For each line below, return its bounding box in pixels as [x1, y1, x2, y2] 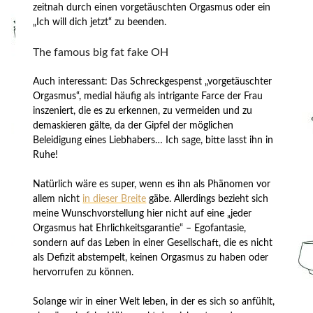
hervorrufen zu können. [33, 267, 134, 277]
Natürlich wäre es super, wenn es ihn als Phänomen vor [33, 179, 271, 189]
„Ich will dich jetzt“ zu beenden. [33, 17, 167, 27]
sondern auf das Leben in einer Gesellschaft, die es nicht [33, 238, 273, 248]
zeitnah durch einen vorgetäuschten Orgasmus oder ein [33, 2, 271, 13]
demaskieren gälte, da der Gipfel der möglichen [33, 120, 234, 131]
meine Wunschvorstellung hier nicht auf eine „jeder [33, 208, 252, 219]
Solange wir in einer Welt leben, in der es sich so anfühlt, [33, 296, 275, 307]
